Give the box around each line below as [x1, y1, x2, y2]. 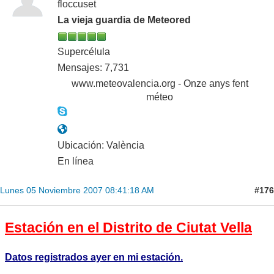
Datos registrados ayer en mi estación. [5, 252, 183, 263]
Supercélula [57, 46, 110, 57]
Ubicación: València [57, 140, 144, 151]
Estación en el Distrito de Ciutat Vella [5, 220, 252, 236]
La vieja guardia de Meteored [57, 15, 191, 26]
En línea [57, 156, 94, 167]
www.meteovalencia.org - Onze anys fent [71, 78, 248, 89]
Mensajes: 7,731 [57, 62, 129, 73]
